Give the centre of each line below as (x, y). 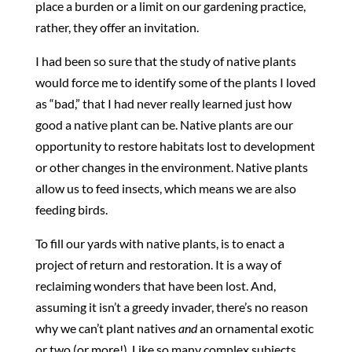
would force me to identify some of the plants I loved (175, 82)
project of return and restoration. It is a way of (158, 265)
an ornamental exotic (255, 328)
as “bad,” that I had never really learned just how (163, 104)
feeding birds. (71, 210)
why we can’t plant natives (106, 328)
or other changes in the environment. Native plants (171, 167)
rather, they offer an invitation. (117, 27)
